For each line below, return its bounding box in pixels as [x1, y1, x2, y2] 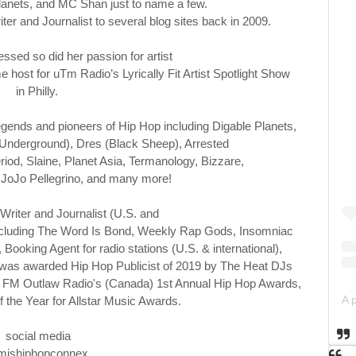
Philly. [27, 83, 61, 98]
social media [6, 328, 72, 342]
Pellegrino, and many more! [29, 171, 178, 185]
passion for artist [86, 48, 176, 63]
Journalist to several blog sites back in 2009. [42, 14, 278, 28]
